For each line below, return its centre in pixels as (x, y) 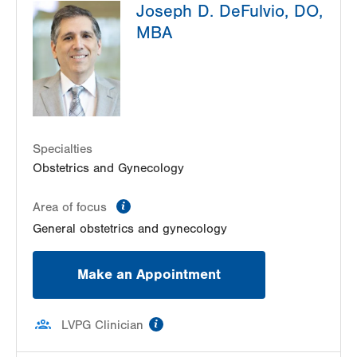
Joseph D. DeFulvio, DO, (229, 12)
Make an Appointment (149, 275)
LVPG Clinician (102, 326)
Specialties (63, 149)
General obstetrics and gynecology (130, 229)
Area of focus (72, 208)
